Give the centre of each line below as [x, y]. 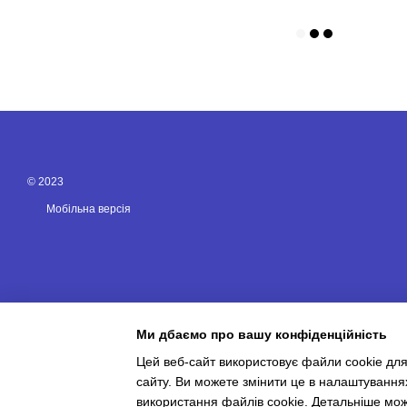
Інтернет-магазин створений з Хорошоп [119, 396]
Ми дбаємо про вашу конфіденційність [262, 334]
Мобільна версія [87, 209]
